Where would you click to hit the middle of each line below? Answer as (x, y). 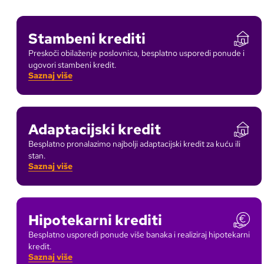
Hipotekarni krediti (95, 220)
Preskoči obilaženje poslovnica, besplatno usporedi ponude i (136, 53)
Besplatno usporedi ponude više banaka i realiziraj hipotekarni (139, 235)
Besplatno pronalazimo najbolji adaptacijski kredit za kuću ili (134, 144)
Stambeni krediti (87, 39)
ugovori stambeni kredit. (72, 65)
